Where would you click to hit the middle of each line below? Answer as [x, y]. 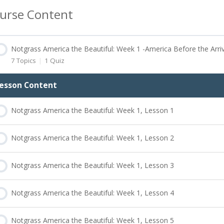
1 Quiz [54, 61]
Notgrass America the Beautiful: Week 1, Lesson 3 [93, 165]
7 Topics [24, 61]
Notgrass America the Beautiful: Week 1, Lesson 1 [93, 110]
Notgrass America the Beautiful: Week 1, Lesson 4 [93, 192]
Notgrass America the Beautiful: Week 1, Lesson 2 [93, 137]
